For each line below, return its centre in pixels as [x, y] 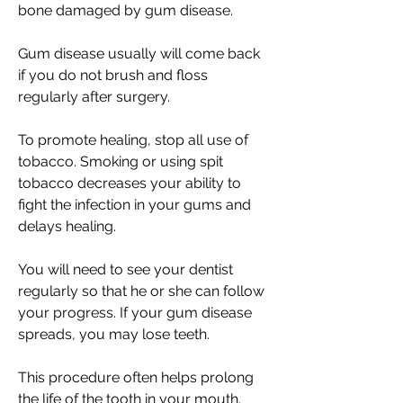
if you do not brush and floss [113, 75]
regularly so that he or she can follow [141, 291]
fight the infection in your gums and [134, 205]
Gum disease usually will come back [139, 54]
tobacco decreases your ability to [130, 183]
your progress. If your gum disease [135, 313]
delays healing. [67, 226]
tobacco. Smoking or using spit [121, 161]
